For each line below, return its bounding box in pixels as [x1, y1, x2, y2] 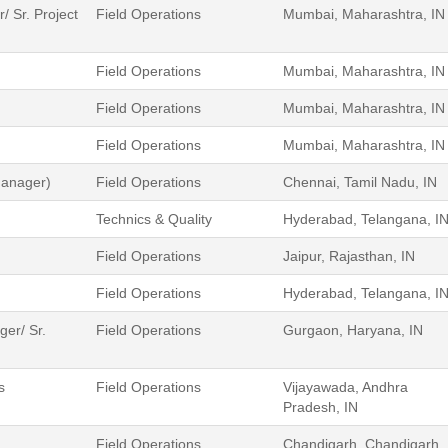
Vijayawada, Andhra [283, 378, 408, 395]
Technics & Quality [96, 210, 212, 227]
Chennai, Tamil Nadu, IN [283, 173, 437, 190]
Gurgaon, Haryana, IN [283, 321, 423, 338]
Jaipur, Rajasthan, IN [283, 247, 415, 264]
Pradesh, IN [283, 398, 358, 415]
